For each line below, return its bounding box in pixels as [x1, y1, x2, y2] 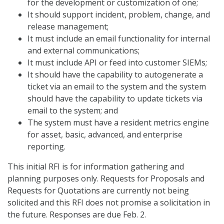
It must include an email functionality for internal [27, 33, 210, 44]
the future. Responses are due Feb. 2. [7, 209, 146, 220]
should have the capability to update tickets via [27, 93, 202, 104]
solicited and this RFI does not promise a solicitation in [7, 197, 210, 208]
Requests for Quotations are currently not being [7, 185, 189, 196]
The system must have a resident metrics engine [27, 117, 209, 128]
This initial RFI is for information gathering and [7, 161, 184, 172]
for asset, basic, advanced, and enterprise [27, 129, 182, 140]
